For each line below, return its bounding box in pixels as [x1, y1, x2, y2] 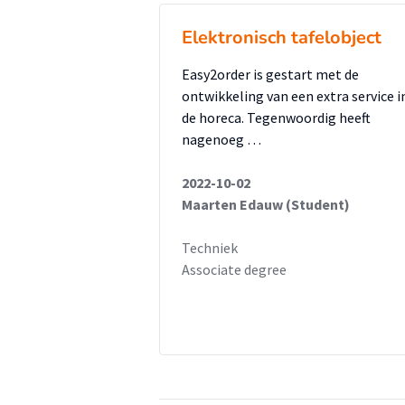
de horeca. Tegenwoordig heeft [182, 108, 371, 127]
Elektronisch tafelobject [182, 25, 381, 50]
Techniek [182, 239, 238, 257]
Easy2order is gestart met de [182, 65, 359, 83]
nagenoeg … [182, 130, 261, 148]
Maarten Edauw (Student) [182, 195, 350, 213]
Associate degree [182, 260, 287, 278]
